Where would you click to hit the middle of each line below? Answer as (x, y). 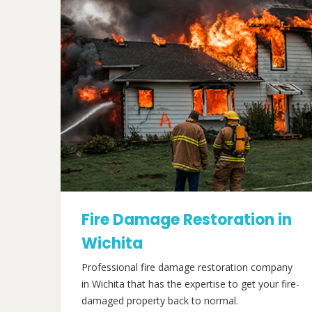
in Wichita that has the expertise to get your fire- (190, 284)
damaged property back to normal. (160, 301)
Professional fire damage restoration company (187, 267)
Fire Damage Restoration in (187, 220)
